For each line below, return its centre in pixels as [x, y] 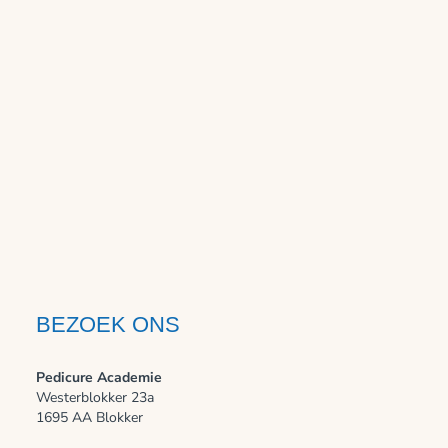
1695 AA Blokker [89, 418]
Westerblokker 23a [94, 398]
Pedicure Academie [98, 378]
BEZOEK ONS [107, 325]
